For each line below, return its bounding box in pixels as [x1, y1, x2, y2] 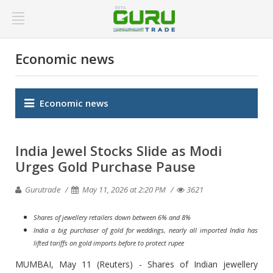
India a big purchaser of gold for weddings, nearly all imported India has [34, 225, 258, 235]
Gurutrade [23, 184, 60, 195]
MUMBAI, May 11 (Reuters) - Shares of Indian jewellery [15, 258, 258, 270]
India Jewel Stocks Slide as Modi [15, 141, 222, 160]
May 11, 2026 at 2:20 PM [82, 184, 166, 195]
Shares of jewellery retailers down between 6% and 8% [34, 213, 191, 222]
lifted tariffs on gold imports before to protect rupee [34, 238, 184, 247]
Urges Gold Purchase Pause [15, 157, 196, 175]
